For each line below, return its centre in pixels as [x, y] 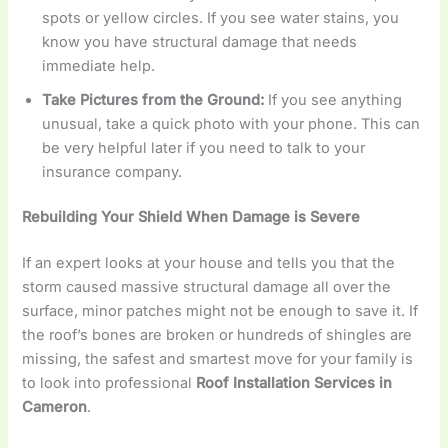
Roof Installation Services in [294, 383]
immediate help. [99, 65]
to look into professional [109, 383]
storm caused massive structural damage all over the [207, 287]
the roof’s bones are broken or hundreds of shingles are [217, 335]
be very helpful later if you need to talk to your [204, 147]
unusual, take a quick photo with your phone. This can [231, 123]
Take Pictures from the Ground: [153, 99]
